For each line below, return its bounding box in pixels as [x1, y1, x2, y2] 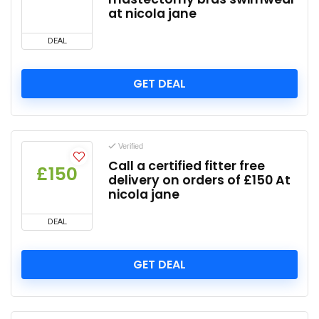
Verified [116, 142, 143, 150]
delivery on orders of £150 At [108, 172, 291, 189]
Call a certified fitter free [108, 157, 265, 174]
